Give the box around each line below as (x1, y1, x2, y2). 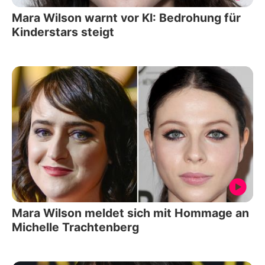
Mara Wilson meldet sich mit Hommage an (12, 205, 249, 220)
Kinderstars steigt (12, 25, 114, 40)
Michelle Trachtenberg (12, 219, 139, 234)
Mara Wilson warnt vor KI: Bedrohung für (12, 11, 241, 25)
